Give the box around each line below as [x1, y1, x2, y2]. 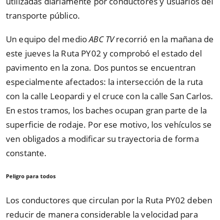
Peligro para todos [6, 173, 55, 180]
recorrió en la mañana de [114, 33, 214, 45]
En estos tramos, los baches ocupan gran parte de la [6, 105, 207, 116]
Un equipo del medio [6, 33, 89, 45]
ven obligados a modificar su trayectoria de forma [6, 133, 199, 145]
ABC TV [89, 33, 114, 45]
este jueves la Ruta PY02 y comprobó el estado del [6, 48, 202, 59]
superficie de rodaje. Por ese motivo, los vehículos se [6, 119, 212, 131]
